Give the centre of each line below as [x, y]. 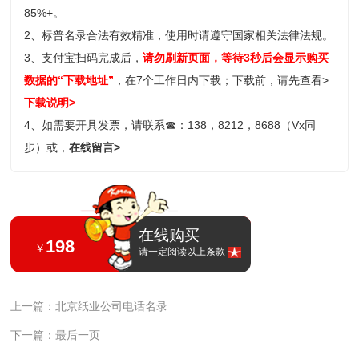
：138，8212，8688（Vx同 [246, 125]
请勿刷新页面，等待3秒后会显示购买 [236, 57]
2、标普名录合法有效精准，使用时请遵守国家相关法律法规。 [179, 35]
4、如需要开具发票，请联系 [95, 125]
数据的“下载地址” [69, 80]
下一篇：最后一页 [56, 335]
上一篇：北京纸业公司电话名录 [89, 307]
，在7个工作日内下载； [173, 80]
